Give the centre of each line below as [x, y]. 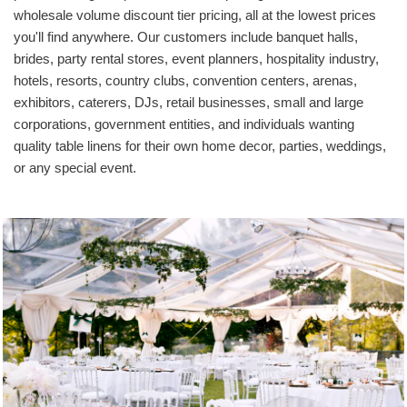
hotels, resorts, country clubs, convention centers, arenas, [185, 81]
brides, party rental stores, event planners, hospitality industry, [196, 59]
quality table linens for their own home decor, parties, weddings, [200, 146]
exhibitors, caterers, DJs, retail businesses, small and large [189, 103]
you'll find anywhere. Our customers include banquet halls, [186, 37]
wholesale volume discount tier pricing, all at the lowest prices [195, 15]
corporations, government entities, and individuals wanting [184, 124]
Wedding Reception [203, 371]
